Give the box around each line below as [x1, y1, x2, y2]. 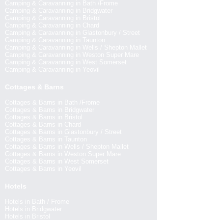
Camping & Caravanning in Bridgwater [5, 7, 112, 14]
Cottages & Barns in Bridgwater [5, 106, 94, 113]
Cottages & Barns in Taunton [5, 136, 87, 143]
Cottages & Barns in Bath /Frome [5, 99, 100, 106]
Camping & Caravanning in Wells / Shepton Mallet [5, 44, 147, 51]
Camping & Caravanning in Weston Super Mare [5, 51, 139, 58]
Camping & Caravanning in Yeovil [5, 66, 100, 73]
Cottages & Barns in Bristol [5, 113, 82, 121]
